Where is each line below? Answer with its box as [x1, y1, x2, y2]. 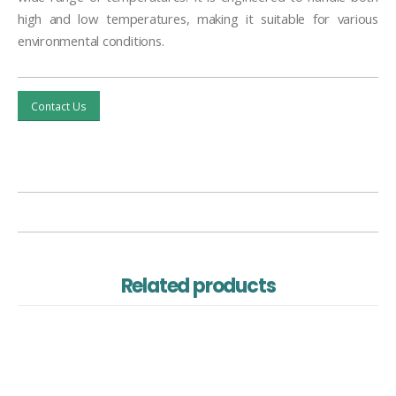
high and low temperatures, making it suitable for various [18, 10, 378, 28]
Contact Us [30, 99, 87, 113]
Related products [120, 271, 276, 300]
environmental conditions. [18, 32, 164, 50]
